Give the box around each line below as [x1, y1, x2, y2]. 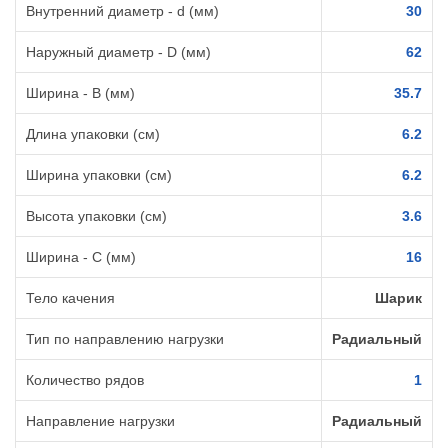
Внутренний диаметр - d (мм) [26, 3, 219, 20]
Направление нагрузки [26, 413, 175, 430]
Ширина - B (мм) [26, 85, 135, 102]
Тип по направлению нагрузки [26, 331, 224, 348]
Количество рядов [26, 372, 144, 389]
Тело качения [26, 290, 115, 307]
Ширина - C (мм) [26, 249, 136, 266]
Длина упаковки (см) [26, 126, 160, 143]
